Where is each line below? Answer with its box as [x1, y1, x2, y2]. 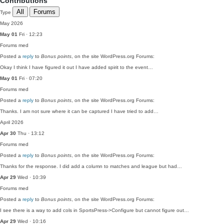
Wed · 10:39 [16, 174, 46, 180]
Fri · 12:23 [17, 31, 42, 37]
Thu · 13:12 [16, 130, 44, 136]
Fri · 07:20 [17, 75, 42, 81]
